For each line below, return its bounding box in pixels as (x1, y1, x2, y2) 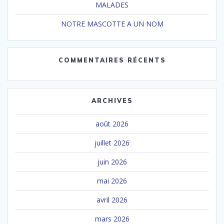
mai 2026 (97, 175, 127, 185)
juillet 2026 (94, 137, 129, 147)
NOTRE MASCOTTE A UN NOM (60, 18, 163, 28)
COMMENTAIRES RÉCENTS (58, 56, 166, 64)
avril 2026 (96, 194, 127, 204)
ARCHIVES (91, 96, 133, 104)
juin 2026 (97, 156, 127, 166)
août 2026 (95, 118, 128, 128)
